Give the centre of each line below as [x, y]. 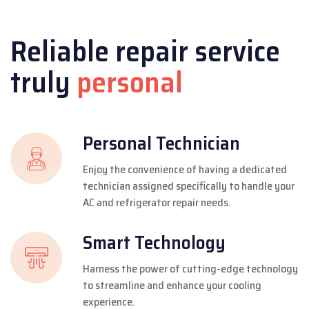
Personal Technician [161, 143]
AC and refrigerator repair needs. [157, 202]
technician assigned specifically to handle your [189, 186]
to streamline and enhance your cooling [172, 285]
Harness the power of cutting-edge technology [190, 268]
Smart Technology [154, 242]
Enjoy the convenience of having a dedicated [185, 169]
